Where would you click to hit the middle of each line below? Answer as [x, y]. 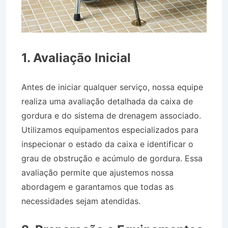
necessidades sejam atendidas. [82, 201]
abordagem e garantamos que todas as [97, 187]
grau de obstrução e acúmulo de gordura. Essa [112, 158]
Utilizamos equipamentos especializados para [110, 130]
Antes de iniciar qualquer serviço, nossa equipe [112, 87]
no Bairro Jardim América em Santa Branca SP [111, 215]
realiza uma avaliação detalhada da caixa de [107, 101]
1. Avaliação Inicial [76, 58]
